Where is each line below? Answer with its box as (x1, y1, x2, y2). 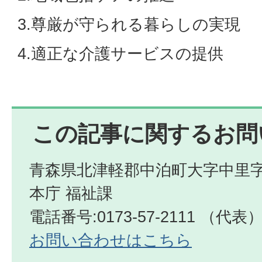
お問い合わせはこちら (29, 231, 192, 249)
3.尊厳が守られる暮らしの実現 (18, 15, 240, 33)
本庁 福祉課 (29, 184, 113, 202)
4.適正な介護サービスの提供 (18, 44, 223, 63)
